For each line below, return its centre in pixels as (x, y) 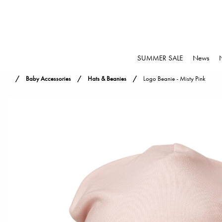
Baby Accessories (48, 79)
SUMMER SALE (160, 58)
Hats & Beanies (107, 79)
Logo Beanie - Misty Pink (174, 79)
